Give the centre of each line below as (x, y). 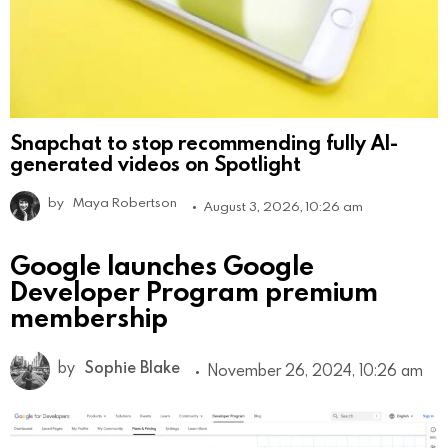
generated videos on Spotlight (155, 162)
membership (89, 316)
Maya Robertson (125, 201)
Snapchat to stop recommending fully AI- (204, 141)
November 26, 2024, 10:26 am (315, 369)
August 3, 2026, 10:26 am (283, 205)
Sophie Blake (132, 366)
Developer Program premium (194, 290)
